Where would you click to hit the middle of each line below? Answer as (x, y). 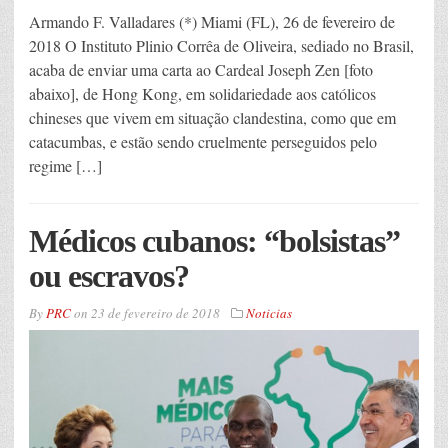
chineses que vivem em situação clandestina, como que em (212, 117)
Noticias (269, 312)
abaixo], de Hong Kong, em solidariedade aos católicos (202, 93)
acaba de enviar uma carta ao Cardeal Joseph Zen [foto (201, 69)
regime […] (65, 165)
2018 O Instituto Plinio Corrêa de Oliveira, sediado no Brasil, (221, 45)
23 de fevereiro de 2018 (155, 312)
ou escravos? (109, 275)
